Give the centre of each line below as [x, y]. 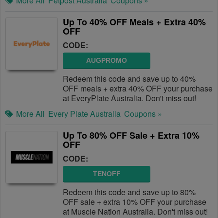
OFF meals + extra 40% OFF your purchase [138, 88]
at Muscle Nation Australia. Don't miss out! [135, 211]
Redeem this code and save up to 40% [129, 79]
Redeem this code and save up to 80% [129, 192]
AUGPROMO [107, 60]
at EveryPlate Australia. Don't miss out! [129, 98]
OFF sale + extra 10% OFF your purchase [135, 202]
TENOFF [107, 174]
